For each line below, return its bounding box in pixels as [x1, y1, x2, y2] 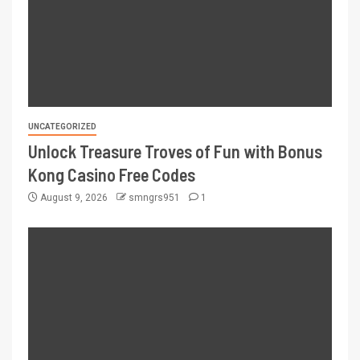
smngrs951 [129, 191, 182, 203]
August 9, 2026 [38, 191, 110, 203]
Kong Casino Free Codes [28, 163, 195, 185]
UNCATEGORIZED [28, 121, 96, 131]
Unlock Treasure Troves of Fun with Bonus [28, 140, 322, 162]
